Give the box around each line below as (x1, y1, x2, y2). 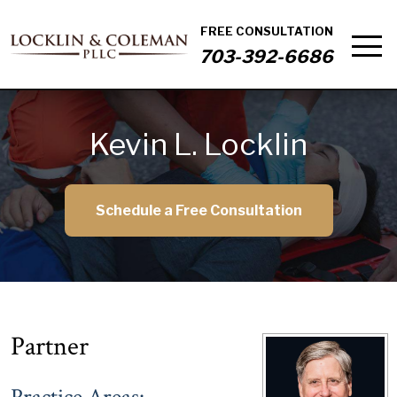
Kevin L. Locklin (90, 126, 307, 162)
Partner (11, 330, 89, 364)
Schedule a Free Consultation (95, 202, 302, 219)
